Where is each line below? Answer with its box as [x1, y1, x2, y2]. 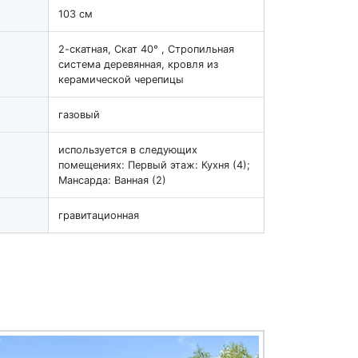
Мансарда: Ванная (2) [58, 173, 166, 186]
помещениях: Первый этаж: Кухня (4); [58, 158, 250, 171]
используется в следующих [58, 143, 197, 156]
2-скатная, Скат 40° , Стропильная [58, 42, 234, 55]
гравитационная [58, 209, 139, 221]
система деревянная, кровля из [58, 58, 218, 70]
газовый [58, 108, 100, 121]
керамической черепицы [58, 73, 184, 86]
